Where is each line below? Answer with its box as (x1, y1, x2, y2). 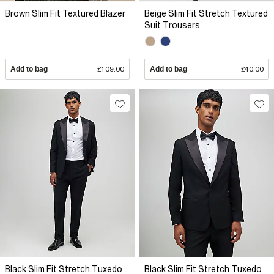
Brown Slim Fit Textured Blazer (5, 8, 125, 18)
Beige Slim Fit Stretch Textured (144, 8, 268, 18)
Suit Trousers (144, 20, 200, 30)
